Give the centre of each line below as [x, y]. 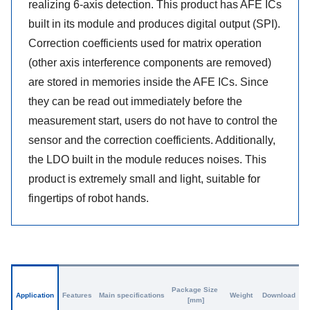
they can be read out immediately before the [135, 101]
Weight [241, 295]
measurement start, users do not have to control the [153, 121]
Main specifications [132, 295]
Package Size [196, 290]
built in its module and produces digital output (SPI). [154, 24]
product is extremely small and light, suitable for [144, 179]
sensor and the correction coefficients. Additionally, [152, 140]
